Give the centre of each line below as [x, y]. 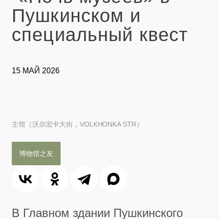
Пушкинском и [76, 15]
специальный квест [100, 34]
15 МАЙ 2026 [36, 70]
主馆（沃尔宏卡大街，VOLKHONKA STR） [77, 124]
